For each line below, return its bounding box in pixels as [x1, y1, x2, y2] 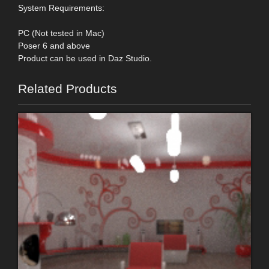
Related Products [18, 81, 117, 95]
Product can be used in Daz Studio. [18, 53, 152, 63]
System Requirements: [18, 2, 104, 13]
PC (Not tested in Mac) [18, 28, 104, 38]
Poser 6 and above [18, 40, 90, 50]
